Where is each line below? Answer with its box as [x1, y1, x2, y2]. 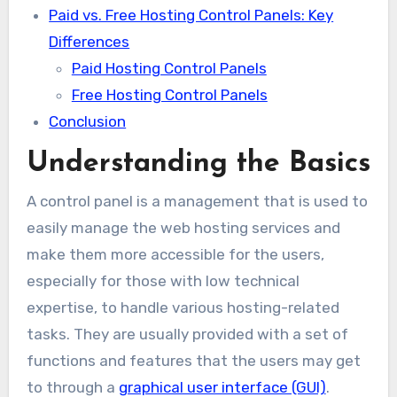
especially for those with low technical [26, 272, 300, 291]
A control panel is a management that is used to [26, 192, 368, 211]
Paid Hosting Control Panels [71, 59, 267, 78]
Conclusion [49, 113, 127, 131]
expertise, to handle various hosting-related [26, 299, 339, 317]
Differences [49, 33, 130, 51]
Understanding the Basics [26, 149, 370, 178]
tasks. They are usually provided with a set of [26, 325, 348, 344]
